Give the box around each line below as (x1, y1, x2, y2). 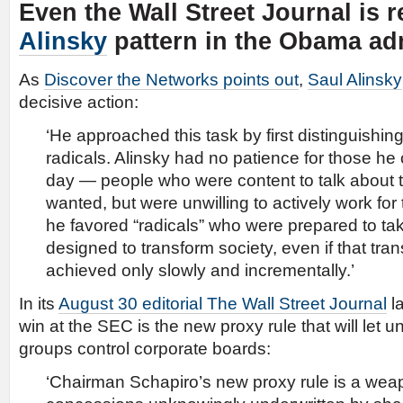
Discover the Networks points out (44, 70, 299, 89)
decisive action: (19, 93, 139, 112)
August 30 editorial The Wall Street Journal (58, 294, 387, 313)
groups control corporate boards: (19, 339, 271, 358)
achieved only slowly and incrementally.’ (46, 261, 354, 280)
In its (19, 294, 58, 313)
